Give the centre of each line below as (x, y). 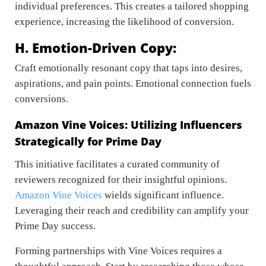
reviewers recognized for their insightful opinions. (121, 179)
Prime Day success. (56, 226)
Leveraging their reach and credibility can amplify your (132, 210)
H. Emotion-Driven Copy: (96, 47)
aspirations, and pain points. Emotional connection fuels (133, 83)
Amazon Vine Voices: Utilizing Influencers (129, 125)
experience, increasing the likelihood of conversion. (124, 22)
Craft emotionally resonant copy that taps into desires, (129, 68)
